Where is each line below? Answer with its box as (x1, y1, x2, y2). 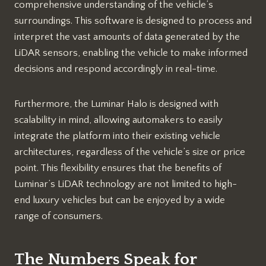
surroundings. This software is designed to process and (14, 15, 252, 26)
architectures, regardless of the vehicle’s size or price (14, 146, 245, 157)
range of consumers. (14, 210, 103, 221)
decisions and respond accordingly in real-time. (14, 63, 217, 74)
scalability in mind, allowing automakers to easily (14, 114, 223, 125)
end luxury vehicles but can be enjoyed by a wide (14, 194, 225, 205)
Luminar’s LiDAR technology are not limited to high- (14, 178, 237, 189)
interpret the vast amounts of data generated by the (14, 31, 240, 42)
